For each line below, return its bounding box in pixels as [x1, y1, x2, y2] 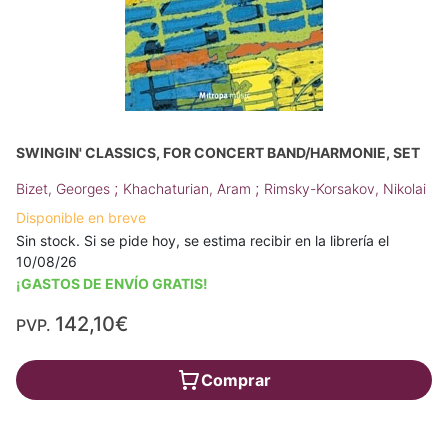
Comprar [201, 370, 271, 390]
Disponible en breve [16, 209, 146, 226]
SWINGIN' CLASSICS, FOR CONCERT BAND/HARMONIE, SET [16, 144, 420, 161]
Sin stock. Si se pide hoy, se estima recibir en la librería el [16, 232, 389, 249]
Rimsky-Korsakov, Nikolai [264, 180, 426, 197]
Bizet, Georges [16, 180, 114, 197]
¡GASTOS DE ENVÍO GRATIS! [16, 275, 208, 292]
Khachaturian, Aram [123, 180, 255, 197]
